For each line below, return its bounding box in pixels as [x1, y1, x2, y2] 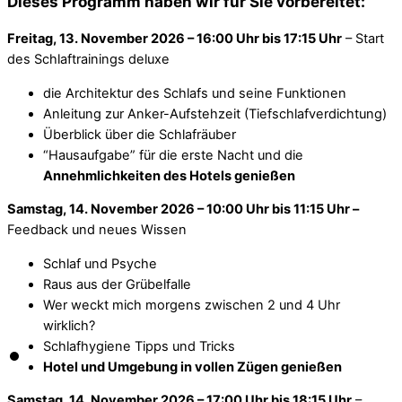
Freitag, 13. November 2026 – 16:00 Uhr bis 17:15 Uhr [7, 31, 342, 48]
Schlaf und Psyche [43, 255, 157, 272]
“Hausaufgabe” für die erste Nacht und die [43, 146, 303, 163]
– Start [342, 31, 384, 48]
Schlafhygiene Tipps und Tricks [43, 337, 235, 354]
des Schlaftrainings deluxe [7, 51, 170, 68]
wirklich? [43, 317, 95, 334]
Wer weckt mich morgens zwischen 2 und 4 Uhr [43, 296, 340, 313]
